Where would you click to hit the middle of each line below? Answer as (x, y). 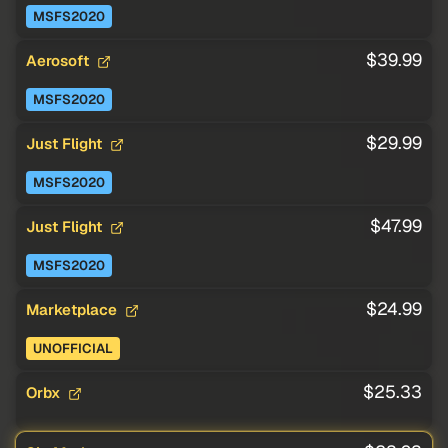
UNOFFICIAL (73, 349)
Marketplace (73, 310)
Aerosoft (59, 61)
